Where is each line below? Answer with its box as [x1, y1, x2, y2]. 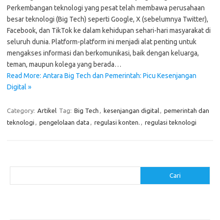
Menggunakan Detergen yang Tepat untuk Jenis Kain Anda [10, 208, 173, 215]
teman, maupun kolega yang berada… [7, 60, 121, 68]
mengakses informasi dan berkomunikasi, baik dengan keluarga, [7, 49, 199, 57]
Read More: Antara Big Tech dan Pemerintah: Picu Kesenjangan [7, 72, 196, 80]
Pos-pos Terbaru [10, 195, 66, 203]
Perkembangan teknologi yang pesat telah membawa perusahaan [7, 4, 205, 12]
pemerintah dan [164, 107, 209, 114]
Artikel [37, 107, 56, 114]
